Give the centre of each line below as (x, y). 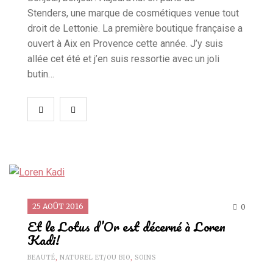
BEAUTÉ (41, 258)
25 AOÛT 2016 (58, 207)
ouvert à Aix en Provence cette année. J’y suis (125, 43)
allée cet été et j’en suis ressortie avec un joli (123, 58)
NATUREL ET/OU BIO (95, 258)
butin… (42, 74)
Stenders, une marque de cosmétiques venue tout (133, 13)
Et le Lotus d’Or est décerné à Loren (126, 227)
